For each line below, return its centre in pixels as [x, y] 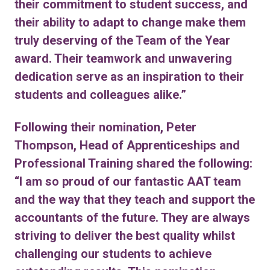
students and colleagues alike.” [100, 95]
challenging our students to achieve [113, 254]
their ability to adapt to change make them [130, 22]
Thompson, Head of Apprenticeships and [127, 145]
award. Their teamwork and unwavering [123, 58]
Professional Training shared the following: [133, 163]
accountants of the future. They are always [132, 218]
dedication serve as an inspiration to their [129, 77]
